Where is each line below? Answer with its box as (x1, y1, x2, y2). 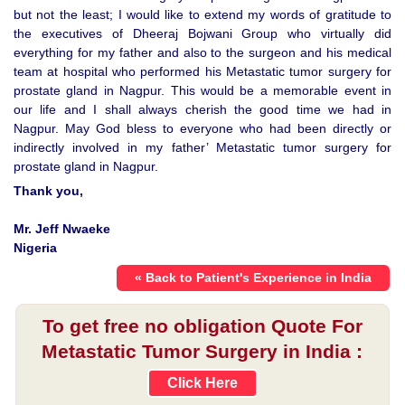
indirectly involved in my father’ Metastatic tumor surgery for (14, 140, 391, 155)
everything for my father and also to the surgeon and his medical (14, 45, 391, 61)
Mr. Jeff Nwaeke (14, 221, 110, 237)
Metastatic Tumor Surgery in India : (42, 341, 363, 363)
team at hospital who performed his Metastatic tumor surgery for (14, 64, 391, 80)
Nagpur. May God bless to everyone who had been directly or (14, 121, 391, 137)
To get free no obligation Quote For (42, 316, 363, 337)
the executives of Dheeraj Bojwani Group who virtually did (14, 26, 391, 42)
